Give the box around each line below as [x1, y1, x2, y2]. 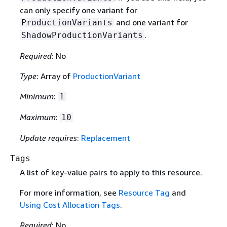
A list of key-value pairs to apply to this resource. [19, 167, 202, 177]
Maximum [19, 111, 56, 122]
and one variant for [113, 17, 188, 27]
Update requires [19, 132, 77, 143]
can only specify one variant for [19, 5, 137, 15]
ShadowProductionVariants [21, 30, 143, 40]
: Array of [36, 70, 73, 81]
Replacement [81, 132, 130, 143]
